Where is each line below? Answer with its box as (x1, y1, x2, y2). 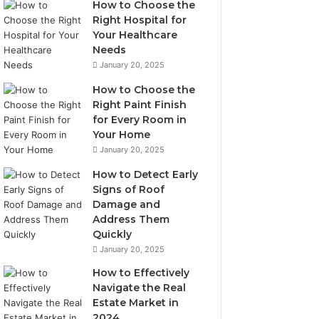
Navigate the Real (93, 281, 187, 294)
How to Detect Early (93, 168, 199, 181)
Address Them (93, 213, 170, 226)
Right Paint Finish (93, 98, 187, 111)
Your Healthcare (93, 28, 178, 41)
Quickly (93, 228, 132, 241)
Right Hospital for (93, 14, 187, 26)
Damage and (93, 198, 161, 211)
